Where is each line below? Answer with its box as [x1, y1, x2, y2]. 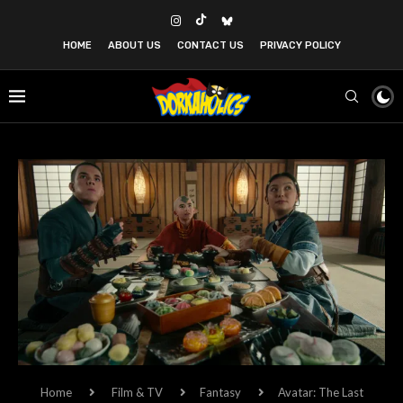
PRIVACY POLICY [259, 40, 341, 51]
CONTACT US [176, 40, 244, 51]
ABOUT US [107, 40, 161, 51]
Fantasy [199, 385, 241, 400]
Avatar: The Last [277, 385, 363, 400]
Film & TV [111, 385, 163, 400]
